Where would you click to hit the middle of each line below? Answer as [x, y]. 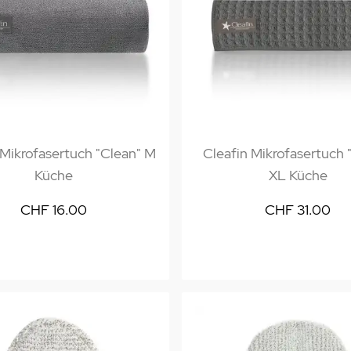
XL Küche [298, 175]
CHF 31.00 [298, 210]
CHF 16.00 [53, 210]
